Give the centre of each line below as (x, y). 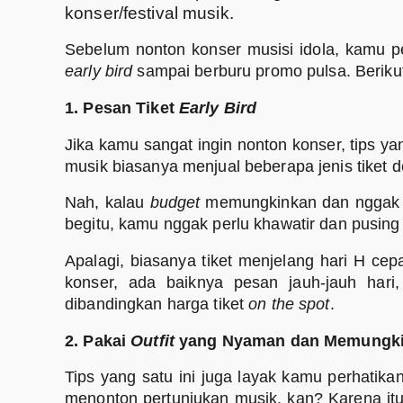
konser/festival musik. (149, 13)
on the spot (289, 304)
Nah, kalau (107, 203)
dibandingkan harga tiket (157, 304)
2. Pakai (98, 340)
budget (175, 203)
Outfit (152, 340)
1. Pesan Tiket (122, 107)
